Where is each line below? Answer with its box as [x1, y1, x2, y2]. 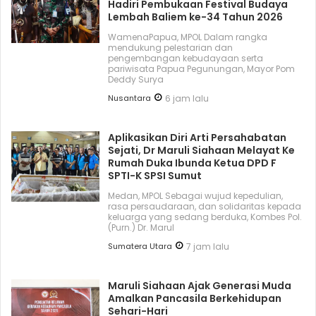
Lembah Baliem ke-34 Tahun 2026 [108, 9, 284, 24]
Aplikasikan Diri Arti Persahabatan [108, 130, 287, 145]
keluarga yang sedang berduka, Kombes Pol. [108, 210, 303, 223]
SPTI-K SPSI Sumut [108, 168, 202, 183]
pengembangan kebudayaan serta [108, 51, 264, 64]
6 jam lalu [165, 92, 209, 104]
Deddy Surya [108, 73, 164, 85]
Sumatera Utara [108, 240, 173, 252]
